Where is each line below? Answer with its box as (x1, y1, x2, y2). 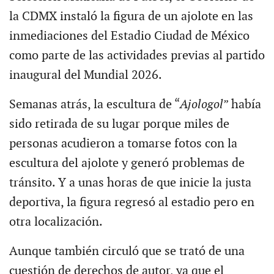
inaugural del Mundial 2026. (9, 68, 162, 83)
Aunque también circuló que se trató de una (9, 244, 245, 259)
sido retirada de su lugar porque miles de (9, 117, 229, 132)
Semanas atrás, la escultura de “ (9, 97, 180, 113)
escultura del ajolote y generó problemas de (9, 156, 245, 171)
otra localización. (9, 215, 103, 230)
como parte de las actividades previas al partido (9, 48, 265, 64)
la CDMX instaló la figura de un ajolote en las (9, 9, 253, 24)
